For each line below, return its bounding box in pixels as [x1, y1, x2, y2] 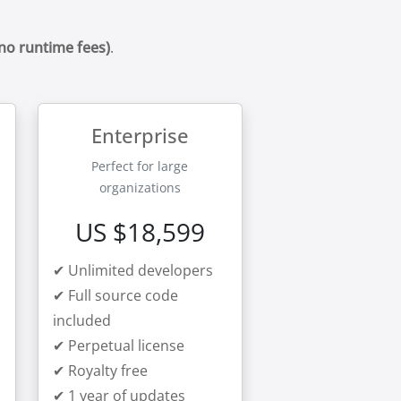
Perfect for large [91, 158, 189, 175]
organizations [98, 179, 181, 196]
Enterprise [90, 122, 189, 149]
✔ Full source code [52, 286, 178, 305]
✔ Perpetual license [52, 336, 184, 355]
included [52, 311, 111, 330]
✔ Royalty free [52, 361, 148, 380]
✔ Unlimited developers [52, 260, 213, 280]
